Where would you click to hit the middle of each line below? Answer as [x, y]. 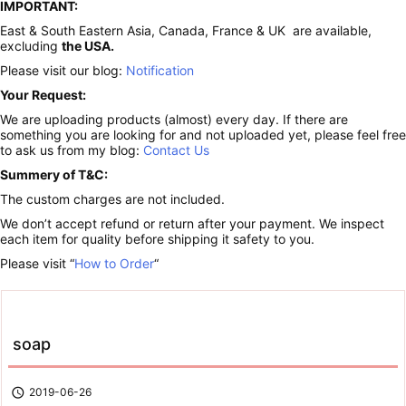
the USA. [88, 45]
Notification [160, 70]
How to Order [114, 263]
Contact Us [176, 150]
